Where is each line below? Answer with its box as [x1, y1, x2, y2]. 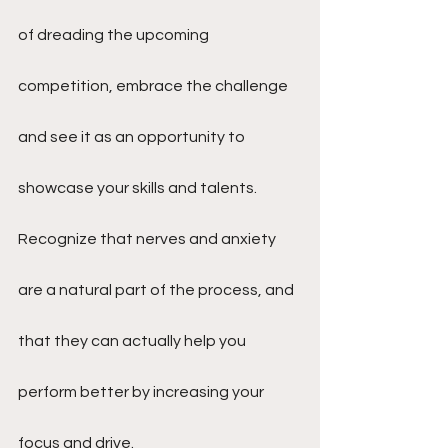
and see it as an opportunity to [18, 129, 248, 145]
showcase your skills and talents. [18, 180, 260, 196]
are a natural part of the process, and [18, 282, 297, 298]
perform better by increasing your [18, 384, 267, 400]
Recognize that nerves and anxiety [18, 231, 279, 247]
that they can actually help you [18, 333, 249, 349]
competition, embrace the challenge [18, 78, 291, 94]
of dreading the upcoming [18, 27, 212, 43]
